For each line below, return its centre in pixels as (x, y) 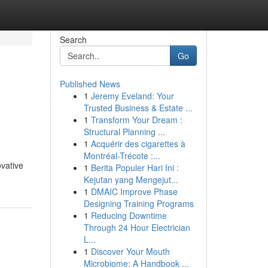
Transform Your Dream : (136, 120)
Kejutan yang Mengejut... (131, 179)
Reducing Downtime (129, 215)
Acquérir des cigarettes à (138, 144)
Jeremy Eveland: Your (132, 96)
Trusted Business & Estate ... (138, 108)
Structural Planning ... (124, 132)
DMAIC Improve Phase (134, 191)
